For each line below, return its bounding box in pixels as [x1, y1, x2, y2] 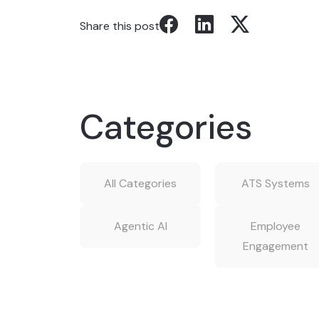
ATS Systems [241, 176, 310, 191]
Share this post [80, 19, 159, 33]
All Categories [104, 176, 177, 191]
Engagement [243, 239, 308, 253]
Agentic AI [113, 219, 167, 234]
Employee [251, 219, 300, 234]
